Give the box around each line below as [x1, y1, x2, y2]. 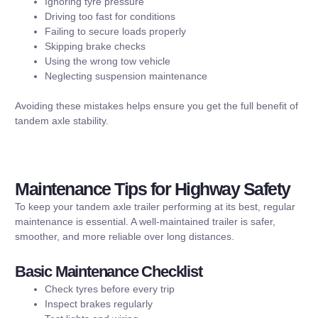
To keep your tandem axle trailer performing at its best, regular [15, 201, 295, 213]
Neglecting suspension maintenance [45, 70, 207, 82]
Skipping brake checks [45, 40, 146, 53]
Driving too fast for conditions [45, 11, 175, 23]
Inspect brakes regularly [45, 297, 153, 309]
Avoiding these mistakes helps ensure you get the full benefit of [15, 100, 298, 112]
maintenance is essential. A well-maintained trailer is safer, [15, 216, 275, 228]
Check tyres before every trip [45, 283, 175, 295]
